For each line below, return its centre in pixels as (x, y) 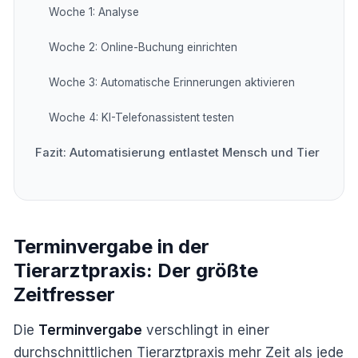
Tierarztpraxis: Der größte (136, 270)
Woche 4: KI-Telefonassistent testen (141, 117)
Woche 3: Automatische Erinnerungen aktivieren (171, 82)
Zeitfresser (64, 294)
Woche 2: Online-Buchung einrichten (143, 47)
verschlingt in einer (206, 330)
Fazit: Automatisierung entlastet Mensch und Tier (177, 152)
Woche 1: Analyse (93, 12)
